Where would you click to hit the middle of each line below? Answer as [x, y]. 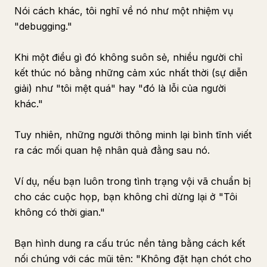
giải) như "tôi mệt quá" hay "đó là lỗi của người [120, 88]
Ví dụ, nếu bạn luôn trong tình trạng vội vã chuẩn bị [133, 181]
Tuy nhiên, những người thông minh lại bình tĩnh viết [133, 135]
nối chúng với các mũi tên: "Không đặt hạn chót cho [133, 259]
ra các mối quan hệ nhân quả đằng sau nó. [112, 150]
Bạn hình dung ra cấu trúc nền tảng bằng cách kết [130, 243]
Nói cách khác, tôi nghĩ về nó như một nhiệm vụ [124, 11]
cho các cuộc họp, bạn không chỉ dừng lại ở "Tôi [126, 197]
